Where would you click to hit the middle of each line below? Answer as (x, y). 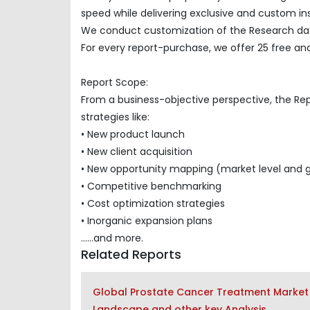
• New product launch (133, 134)
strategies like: (115, 117)
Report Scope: (115, 82)
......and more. (112, 238)
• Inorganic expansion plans (147, 220)
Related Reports (131, 254)
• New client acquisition (137, 151)
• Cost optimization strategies (153, 203)
